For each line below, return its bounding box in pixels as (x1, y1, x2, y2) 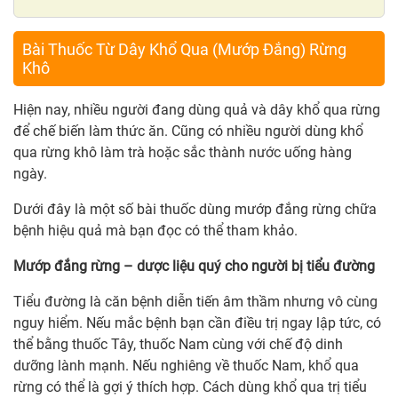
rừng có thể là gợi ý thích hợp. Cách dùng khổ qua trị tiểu (13, 378, 367, 396)
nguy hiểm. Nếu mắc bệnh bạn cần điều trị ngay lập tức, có (13, 314, 381, 332)
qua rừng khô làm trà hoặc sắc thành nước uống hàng (13, 144, 352, 162)
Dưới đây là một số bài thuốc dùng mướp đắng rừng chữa (13, 201, 377, 219)
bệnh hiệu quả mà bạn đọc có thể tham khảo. (13, 222, 298, 240)
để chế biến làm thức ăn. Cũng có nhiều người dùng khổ (13, 123, 363, 140)
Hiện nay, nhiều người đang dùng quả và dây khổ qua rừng (13, 101, 380, 119)
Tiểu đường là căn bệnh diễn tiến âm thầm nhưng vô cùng (13, 293, 378, 311)
